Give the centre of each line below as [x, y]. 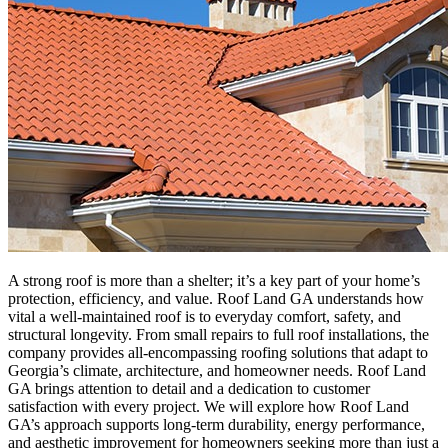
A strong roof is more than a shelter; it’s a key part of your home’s [214, 280]
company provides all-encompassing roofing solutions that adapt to [218, 352]
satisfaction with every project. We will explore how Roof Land [208, 406]
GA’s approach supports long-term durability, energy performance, [216, 424]
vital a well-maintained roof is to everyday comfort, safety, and [204, 316]
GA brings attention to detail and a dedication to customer [189, 388]
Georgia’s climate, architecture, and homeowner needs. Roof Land [217, 370]
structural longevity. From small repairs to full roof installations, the [218, 334]
